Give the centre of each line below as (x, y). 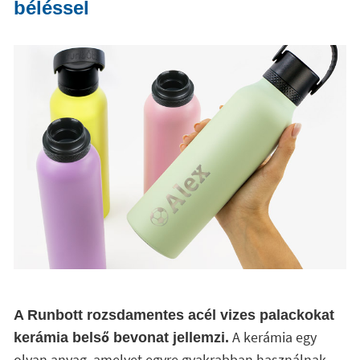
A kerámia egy (272, 337)
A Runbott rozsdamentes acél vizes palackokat (174, 315)
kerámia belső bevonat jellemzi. (121, 337)
